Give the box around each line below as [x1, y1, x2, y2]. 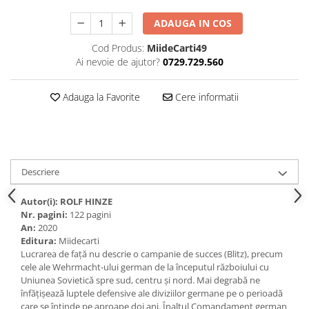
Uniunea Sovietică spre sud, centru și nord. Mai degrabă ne [21, 274, 260, 286]
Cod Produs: [92, 41, 144, 54]
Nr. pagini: [21, 208, 68, 221]
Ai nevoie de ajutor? [75, 55, 160, 68]
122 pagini [68, 208, 111, 221]
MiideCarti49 [147, 41, 207, 54]
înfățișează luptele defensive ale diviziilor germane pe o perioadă [21, 287, 283, 299]
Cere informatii [172, 90, 239, 103]
